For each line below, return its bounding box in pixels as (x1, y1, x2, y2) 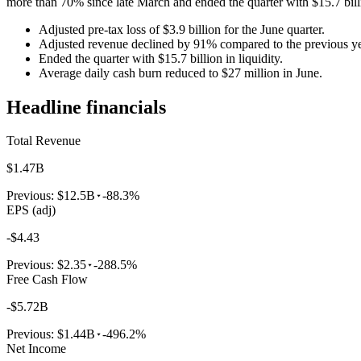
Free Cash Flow (6, 272, 88, 287)
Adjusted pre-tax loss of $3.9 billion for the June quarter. (39, 22, 325, 36)
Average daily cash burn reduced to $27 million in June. (39, 65, 322, 80)
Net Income (6, 342, 66, 356)
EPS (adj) (6, 203, 56, 218)
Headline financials (6, 96, 166, 118)
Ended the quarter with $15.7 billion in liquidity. (39, 51, 283, 65)
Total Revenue (6, 134, 81, 148)
